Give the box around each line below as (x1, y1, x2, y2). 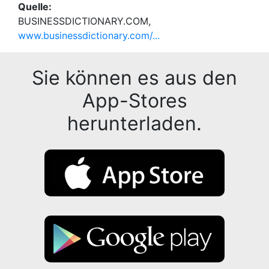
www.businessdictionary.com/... (18, 29, 160, 41)
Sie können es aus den (32, 65, 237, 89)
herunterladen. (67, 111, 202, 135)
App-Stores (82, 88, 187, 112)
